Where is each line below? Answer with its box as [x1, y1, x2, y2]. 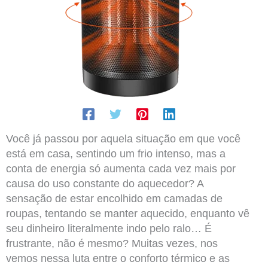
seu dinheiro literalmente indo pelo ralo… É [5, 223, 212, 235]
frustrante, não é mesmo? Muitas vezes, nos [5, 237, 218, 250]
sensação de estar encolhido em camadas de [5, 193, 223, 205]
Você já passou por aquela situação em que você [5, 133, 240, 145]
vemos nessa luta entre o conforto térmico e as [5, 252, 230, 265]
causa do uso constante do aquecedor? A [5, 178, 203, 190]
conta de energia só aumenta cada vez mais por [5, 163, 236, 175]
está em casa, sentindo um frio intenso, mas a [5, 148, 226, 160]
